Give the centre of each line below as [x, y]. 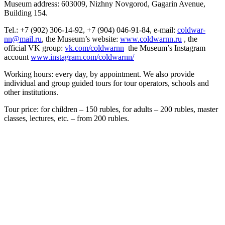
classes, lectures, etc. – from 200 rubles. [67, 118]
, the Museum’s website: [81, 39]
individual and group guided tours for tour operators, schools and [106, 83]
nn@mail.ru [23, 39]
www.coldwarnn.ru [151, 39]
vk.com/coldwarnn [94, 48]
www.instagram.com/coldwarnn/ [82, 57]
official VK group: [34, 48]
